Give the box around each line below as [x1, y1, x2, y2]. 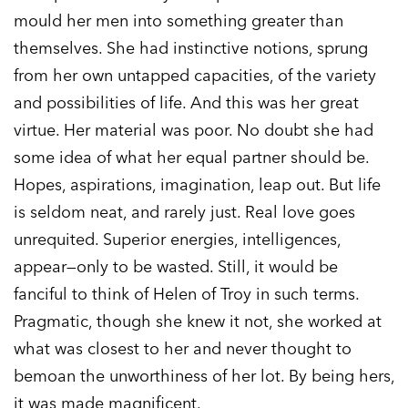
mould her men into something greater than [14, 10, 343, 32]
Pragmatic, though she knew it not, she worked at [14, 311, 382, 332]
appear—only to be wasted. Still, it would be [14, 256, 338, 278]
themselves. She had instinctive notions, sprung [14, 37, 368, 59]
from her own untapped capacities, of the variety [14, 65, 376, 87]
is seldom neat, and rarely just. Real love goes [14, 201, 355, 223]
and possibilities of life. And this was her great [14, 92, 359, 114]
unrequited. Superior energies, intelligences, [14, 229, 341, 250]
